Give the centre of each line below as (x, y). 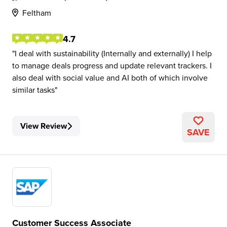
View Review (44, 126)
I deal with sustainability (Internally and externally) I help (113, 53)
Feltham (37, 13)
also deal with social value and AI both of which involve (110, 78)
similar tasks (33, 90)
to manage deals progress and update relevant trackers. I (112, 65)
